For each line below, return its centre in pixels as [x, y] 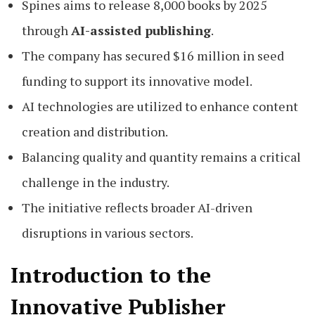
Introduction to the [111, 275]
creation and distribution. [95, 132]
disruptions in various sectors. [108, 233]
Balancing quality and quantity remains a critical [161, 157]
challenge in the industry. [96, 182]
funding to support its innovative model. [137, 81]
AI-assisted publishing [141, 31]
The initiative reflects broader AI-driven [137, 208]
